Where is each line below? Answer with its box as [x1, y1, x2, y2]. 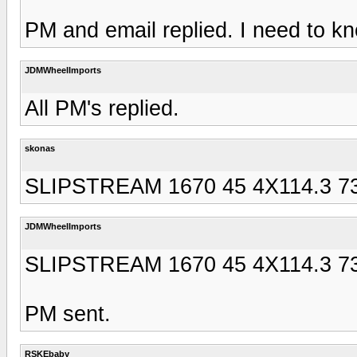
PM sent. [25, 301, 111, 326]
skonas [25, 143, 55, 153]
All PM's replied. [25, 96, 179, 120]
